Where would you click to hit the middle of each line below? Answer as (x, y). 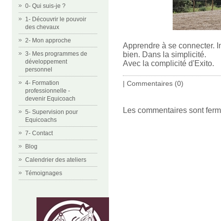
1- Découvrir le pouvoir (56, 19)
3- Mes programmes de (56, 54)
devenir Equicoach (50, 99)
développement (46, 62)
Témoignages (44, 173)
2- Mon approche (48, 40)
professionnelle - (48, 91)
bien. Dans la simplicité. (165, 54)
